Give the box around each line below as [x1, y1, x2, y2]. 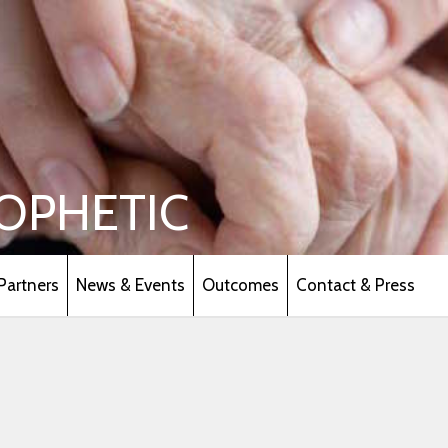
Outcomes [201, 274, 279, 295]
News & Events [75, 274, 185, 295]
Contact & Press [295, 274, 415, 295]
